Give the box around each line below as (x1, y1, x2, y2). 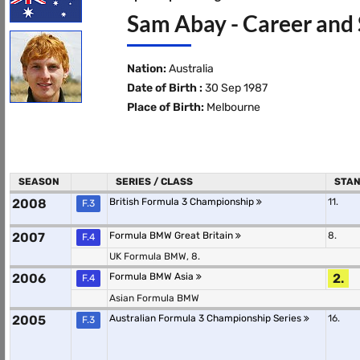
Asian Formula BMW (109, 292, 199, 304)
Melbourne (203, 100, 260, 114)
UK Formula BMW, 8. (109, 251, 200, 262)
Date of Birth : (126, 81, 202, 95)
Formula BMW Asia (109, 271, 196, 282)
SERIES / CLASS (116, 176, 193, 187)
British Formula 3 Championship (109, 196, 256, 207)
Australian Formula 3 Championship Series (109, 313, 304, 324)
